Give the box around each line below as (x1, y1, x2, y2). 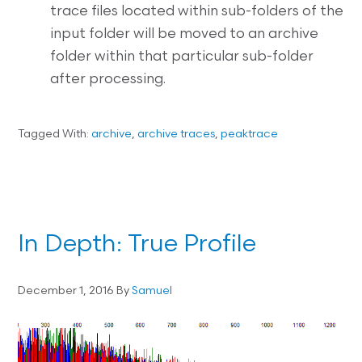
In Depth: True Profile (18, 233, 257, 259)
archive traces (137, 128, 216, 141)
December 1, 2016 (18, 285, 115, 298)
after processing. (50, 73, 166, 87)
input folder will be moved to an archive (50, 27, 319, 42)
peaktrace (221, 128, 279, 141)
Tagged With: (18, 128, 92, 141)
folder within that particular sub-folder (50, 50, 314, 65)
